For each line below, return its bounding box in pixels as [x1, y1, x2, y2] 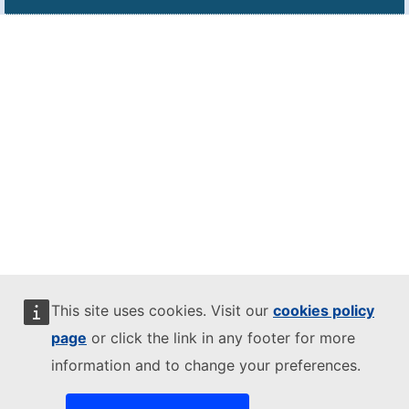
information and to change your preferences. [51, 356, 361, 374]
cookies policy [273, 301, 374, 320]
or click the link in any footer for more [87, 329, 355, 347]
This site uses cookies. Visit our [51, 301, 273, 320]
